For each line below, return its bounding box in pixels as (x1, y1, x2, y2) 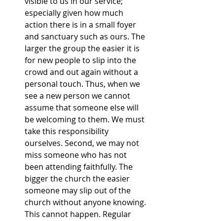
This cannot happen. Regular (25, 208, 133, 220)
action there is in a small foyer (25, 19, 138, 30)
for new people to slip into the (25, 54, 138, 66)
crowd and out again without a (25, 66, 140, 77)
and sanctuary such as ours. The (25, 31, 147, 42)
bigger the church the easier (25, 173, 132, 184)
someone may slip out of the (25, 184, 133, 196)
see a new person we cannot (25, 90, 132, 101)
